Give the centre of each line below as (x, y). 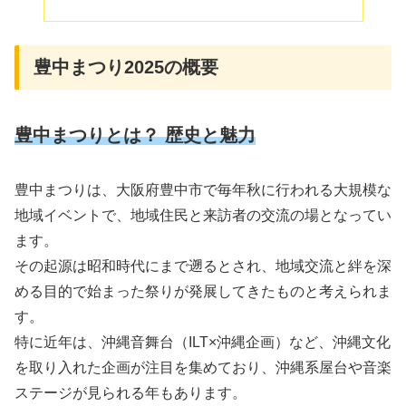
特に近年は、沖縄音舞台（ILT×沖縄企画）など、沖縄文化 (203, 342)
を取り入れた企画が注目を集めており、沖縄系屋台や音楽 (203, 367)
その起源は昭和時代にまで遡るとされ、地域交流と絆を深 (203, 266)
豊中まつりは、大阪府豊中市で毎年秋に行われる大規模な (203, 189)
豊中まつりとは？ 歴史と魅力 (135, 135)
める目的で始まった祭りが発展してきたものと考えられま (203, 291)
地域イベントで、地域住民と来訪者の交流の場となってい (203, 215)
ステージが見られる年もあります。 (130, 392)
